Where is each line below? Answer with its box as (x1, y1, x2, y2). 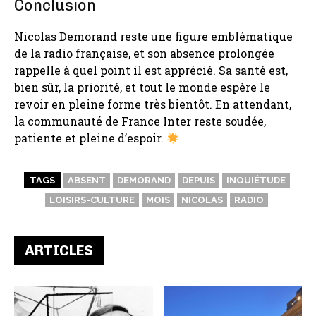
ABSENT (67, 174, 106, 186)
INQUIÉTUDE (226, 174, 286, 186)
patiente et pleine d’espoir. (14, 130, 166, 145)
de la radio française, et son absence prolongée (14, 45, 274, 61)
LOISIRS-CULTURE (49, 194, 135, 205)
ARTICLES (25, 241, 93, 259)
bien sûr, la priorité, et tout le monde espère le (14, 79, 270, 95)
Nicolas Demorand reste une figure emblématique (14, 28, 293, 44)
